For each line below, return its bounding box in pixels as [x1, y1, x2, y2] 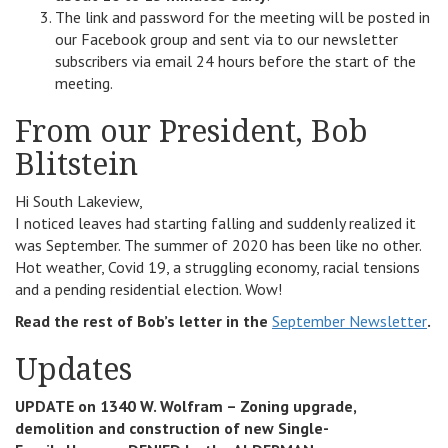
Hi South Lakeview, [15, 190, 143, 211]
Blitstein [15, 142, 138, 184]
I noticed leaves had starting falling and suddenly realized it [15, 212, 416, 233]
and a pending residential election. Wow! [15, 278, 282, 299]
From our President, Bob [15, 109, 368, 151]
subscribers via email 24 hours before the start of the [55, 50, 416, 71]
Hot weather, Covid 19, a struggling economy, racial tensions [15, 256, 420, 277]
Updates [15, 347, 132, 389]
